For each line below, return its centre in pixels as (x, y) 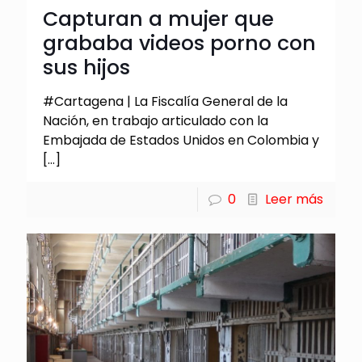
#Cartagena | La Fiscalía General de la (165, 102)
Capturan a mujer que (158, 19)
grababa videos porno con (179, 44)
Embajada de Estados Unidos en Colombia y (181, 141)
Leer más (294, 200)
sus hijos (86, 68)
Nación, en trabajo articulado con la (156, 121)
